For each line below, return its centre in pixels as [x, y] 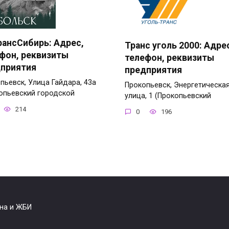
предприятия [153, 70]
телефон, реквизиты [169, 58]
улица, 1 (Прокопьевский [168, 96]
